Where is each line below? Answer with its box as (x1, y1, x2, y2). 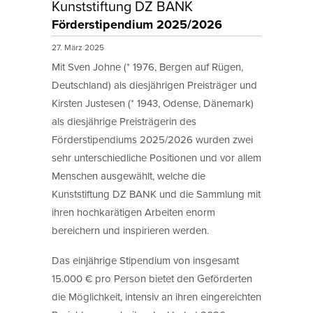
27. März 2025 (52, 41, 106, 54)
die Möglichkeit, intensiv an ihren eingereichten (52, 289, 261, 304)
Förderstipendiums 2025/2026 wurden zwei (52, 132, 253, 147)
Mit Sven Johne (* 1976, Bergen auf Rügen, (52, 59, 243, 75)
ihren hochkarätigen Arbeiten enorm (52, 205, 215, 220)
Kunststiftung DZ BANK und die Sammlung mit (52, 187, 261, 202)
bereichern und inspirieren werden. (52, 223, 209, 238)
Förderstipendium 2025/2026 (52, 15, 222, 34)
